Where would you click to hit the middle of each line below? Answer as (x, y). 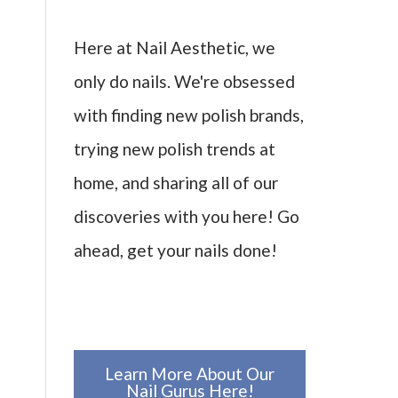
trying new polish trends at (175, 149)
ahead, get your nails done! (175, 251)
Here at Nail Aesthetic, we (175, 48)
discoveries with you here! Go (187, 217)
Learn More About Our (190, 374)
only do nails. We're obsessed (184, 82)
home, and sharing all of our (176, 183)
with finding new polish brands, (189, 115)
